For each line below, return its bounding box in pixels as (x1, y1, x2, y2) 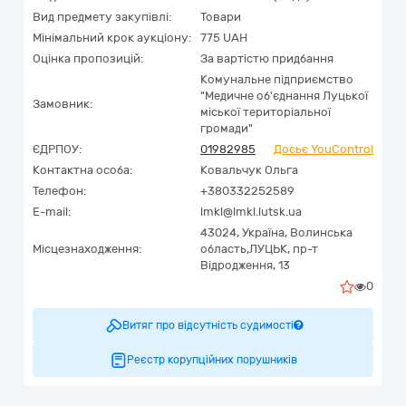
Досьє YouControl (274, 142, 373, 156)
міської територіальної (200, 105, 331, 119)
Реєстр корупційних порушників (127, 353, 297, 366)
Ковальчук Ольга (200, 163, 298, 177)
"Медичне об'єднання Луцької (200, 89, 368, 102)
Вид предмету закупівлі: (33, 10, 171, 24)
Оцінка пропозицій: (33, 52, 143, 65)
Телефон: (33, 184, 86, 198)
